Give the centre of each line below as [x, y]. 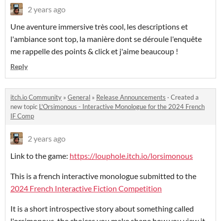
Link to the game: [40, 156]
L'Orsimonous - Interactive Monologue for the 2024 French [122, 107]
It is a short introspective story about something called [102, 209]
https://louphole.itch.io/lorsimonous [131, 156]
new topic [25, 107]
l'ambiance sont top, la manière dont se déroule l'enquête [106, 39]
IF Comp [22, 116]
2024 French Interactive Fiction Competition [86, 188]
